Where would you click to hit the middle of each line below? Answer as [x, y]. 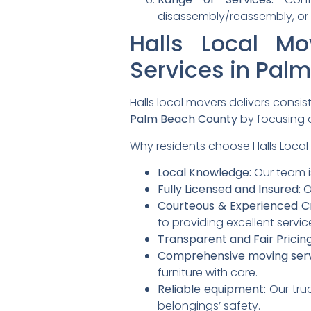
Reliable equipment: [212, 289]
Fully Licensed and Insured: [229, 189]
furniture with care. [208, 272]
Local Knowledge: [204, 172]
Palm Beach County [184, 119]
